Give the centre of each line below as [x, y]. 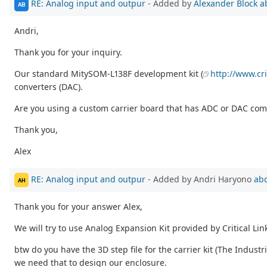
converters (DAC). [49, 87]
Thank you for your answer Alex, [78, 207]
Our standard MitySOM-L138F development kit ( [109, 74]
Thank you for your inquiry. [68, 52]
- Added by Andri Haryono [200, 179]
